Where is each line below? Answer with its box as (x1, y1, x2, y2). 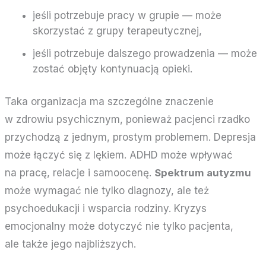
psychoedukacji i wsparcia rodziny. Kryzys (5, 202, 207, 215)
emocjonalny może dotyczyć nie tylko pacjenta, (5, 220, 234, 233)
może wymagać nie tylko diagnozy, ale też (5, 185, 210, 197)
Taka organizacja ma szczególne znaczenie (5, 96, 214, 108)
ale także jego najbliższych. (5, 238, 137, 251)
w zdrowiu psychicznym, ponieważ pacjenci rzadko (5, 113, 251, 126)
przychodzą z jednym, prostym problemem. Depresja (5, 131, 256, 144)
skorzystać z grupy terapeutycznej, (32, 25, 202, 37)
